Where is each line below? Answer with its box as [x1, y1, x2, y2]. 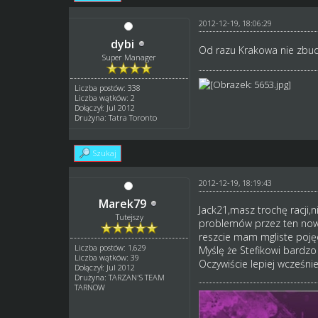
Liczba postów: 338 [75, 82, 141, 93]
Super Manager [102, 51, 157, 62]
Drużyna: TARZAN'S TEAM [75, 271, 165, 283]
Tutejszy [115, 211, 143, 222]
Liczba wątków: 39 [75, 251, 140, 263]
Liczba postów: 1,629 [75, 241, 147, 253]
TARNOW [75, 281, 106, 292]
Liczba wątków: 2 [75, 92, 136, 103]
